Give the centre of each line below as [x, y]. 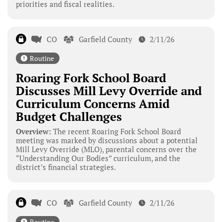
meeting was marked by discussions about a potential [107, 140]
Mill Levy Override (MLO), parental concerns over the [106, 149]
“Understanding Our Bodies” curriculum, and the [98, 158]
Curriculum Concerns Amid [92, 104]
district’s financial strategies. [66, 167]
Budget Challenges [69, 117]
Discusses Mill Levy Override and [109, 91]
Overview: [33, 132]
